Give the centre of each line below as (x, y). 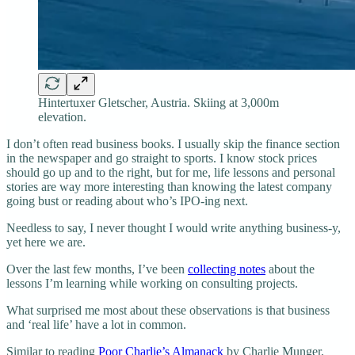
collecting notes (227, 269)
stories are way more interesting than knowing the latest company (169, 186)
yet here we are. (48, 242)
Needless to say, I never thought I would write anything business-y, (174, 227)
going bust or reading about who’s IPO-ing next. (129, 200)
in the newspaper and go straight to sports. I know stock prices (162, 158)
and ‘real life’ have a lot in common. (98, 324)
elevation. (62, 116)
